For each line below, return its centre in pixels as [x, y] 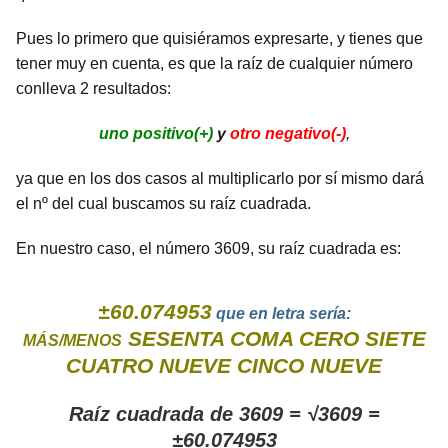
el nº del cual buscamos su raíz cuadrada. [163, 204]
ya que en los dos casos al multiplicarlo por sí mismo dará [220, 179]
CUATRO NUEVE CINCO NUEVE [224, 366]
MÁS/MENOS [72, 341]
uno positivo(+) [155, 134]
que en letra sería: [281, 314]
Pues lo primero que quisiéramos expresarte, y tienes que [219, 39]
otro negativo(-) [287, 134]
